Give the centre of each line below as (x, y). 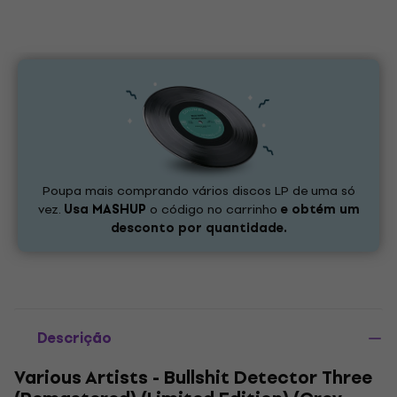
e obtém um (320, 210)
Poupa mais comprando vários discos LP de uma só (198, 191)
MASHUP (119, 210)
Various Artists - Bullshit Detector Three (193, 378)
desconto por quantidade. (198, 228)
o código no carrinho (213, 210)
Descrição (74, 338)
